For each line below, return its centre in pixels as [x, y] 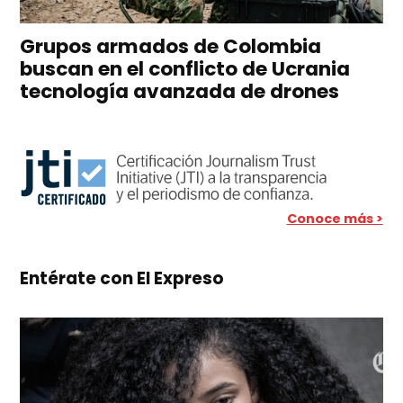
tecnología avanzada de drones [180, 91]
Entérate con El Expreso [122, 279]
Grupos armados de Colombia [171, 46]
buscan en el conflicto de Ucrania [185, 68]
